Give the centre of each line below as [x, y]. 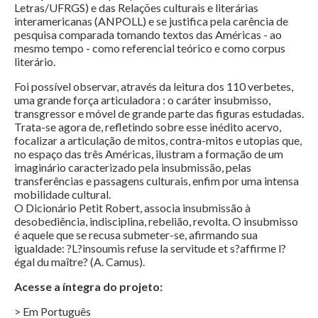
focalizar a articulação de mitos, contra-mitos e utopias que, [158, 141]
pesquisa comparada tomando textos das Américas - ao [148, 35]
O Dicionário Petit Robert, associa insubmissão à [132, 208]
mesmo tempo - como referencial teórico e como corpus [150, 48]
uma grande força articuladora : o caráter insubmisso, [142, 100]
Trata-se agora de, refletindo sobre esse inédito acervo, [148, 127]
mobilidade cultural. [64, 194]
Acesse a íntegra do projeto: [88, 287]
